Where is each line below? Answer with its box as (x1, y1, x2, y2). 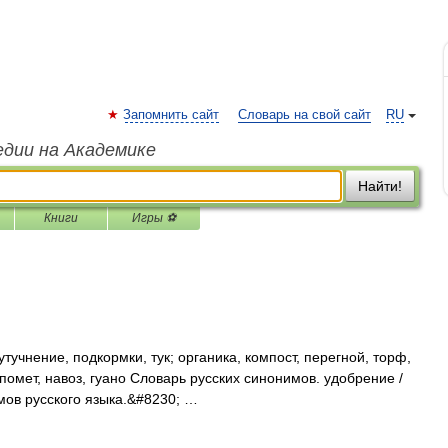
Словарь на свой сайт (238, 108, 371, 122)
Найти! (358, 178, 402, 194)
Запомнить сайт (123, 108, 219, 122)
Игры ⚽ (132, 211, 176, 225)
